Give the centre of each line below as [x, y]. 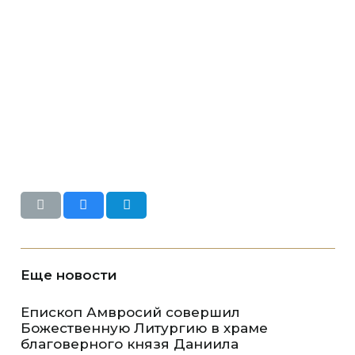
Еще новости [69, 275]
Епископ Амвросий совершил [130, 313]
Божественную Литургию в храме [144, 328]
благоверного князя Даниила [129, 344]
